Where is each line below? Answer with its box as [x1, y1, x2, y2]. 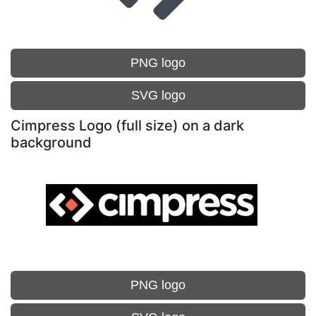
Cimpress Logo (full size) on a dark [11, 117, 244, 134]
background [11, 134, 92, 151]
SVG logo [130, 88, 186, 102]
